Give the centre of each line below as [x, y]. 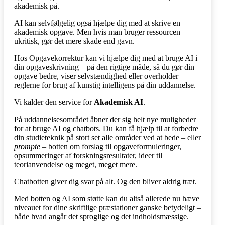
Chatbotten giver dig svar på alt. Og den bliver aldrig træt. [105, 181]
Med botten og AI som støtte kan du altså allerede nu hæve [107, 198]
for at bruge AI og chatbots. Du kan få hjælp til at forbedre [106, 128]
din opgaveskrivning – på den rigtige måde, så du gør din [104, 67]
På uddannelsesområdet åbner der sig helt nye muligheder [105, 119]
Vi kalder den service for [54, 102]
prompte [27, 146]
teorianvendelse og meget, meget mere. [76, 164]
